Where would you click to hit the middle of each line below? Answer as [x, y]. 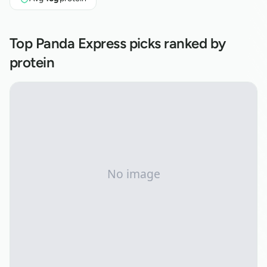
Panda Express [81, 43]
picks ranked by [176, 43]
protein [32, 62]
